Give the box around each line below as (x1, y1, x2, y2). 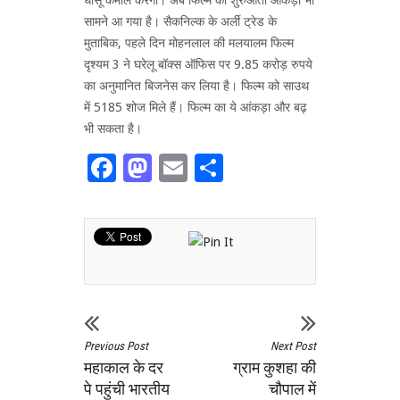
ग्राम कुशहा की (233, 358, 316, 377)
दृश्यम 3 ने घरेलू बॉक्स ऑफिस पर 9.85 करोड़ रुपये (84, 56, 312, 71)
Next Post (271, 339, 316, 353)
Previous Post (84, 339, 148, 353)
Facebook (116, 150, 240, 185)
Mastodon (152, 150, 283, 185)
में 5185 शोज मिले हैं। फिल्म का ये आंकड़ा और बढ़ (84, 99, 307, 114)
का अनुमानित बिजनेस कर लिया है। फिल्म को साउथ (84, 78, 309, 93)
